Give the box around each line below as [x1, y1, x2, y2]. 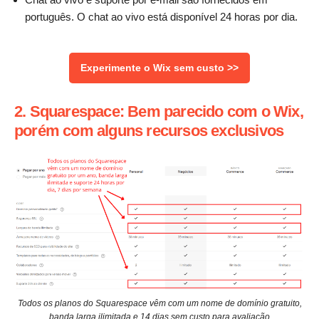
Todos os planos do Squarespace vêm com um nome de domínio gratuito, [17, 298, 302, 308]
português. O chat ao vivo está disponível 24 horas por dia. [25, 10, 298, 23]
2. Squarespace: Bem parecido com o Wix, [14, 103, 303, 121]
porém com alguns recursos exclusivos [14, 122, 284, 140]
